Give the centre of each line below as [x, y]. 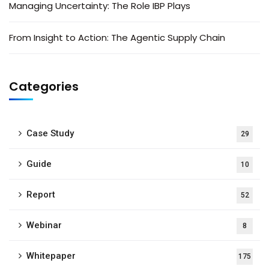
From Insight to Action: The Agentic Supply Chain [117, 37]
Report [41, 194]
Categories [44, 86]
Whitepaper [51, 255]
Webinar [44, 225]
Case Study [50, 133]
